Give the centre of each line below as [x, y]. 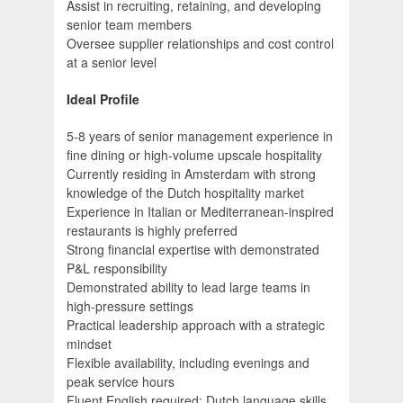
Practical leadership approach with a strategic [196, 325]
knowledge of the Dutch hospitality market [185, 193]
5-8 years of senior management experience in [200, 136]
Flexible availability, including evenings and [188, 363]
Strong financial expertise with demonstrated [193, 250]
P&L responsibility [117, 269]
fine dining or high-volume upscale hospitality [194, 155]
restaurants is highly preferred [152, 231]
